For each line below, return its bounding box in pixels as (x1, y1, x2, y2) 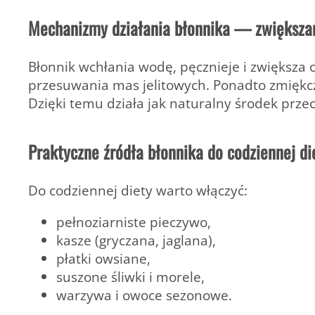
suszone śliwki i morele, (56, 266, 205, 286)
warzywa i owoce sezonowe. (56, 285, 232, 304)
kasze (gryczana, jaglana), (56, 230, 216, 250)
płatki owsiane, (56, 248, 150, 268)
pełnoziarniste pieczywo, (56, 212, 211, 231)
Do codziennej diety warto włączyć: (28, 180, 247, 200)
